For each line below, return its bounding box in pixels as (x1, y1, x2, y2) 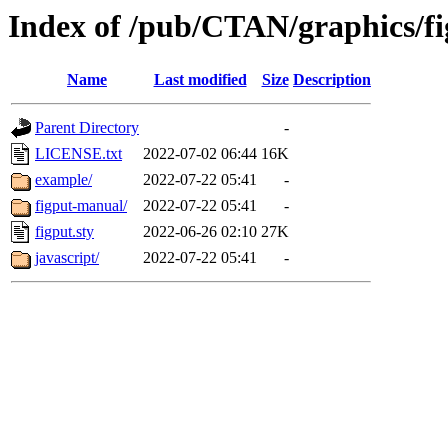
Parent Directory (35, 119, 139, 137)
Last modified (153, 71, 247, 89)
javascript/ (35, 249, 99, 267)
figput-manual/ (35, 197, 127, 215)
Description (293, 71, 371, 89)
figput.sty (35, 223, 94, 241)
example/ (35, 171, 92, 189)
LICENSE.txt (35, 145, 122, 163)
